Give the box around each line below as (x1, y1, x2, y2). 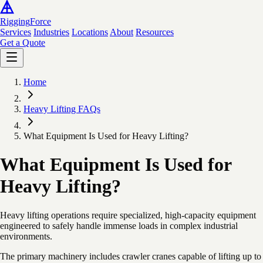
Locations (72, 27, 108, 37)
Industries (33, 27, 69, 37)
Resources (136, 27, 174, 37)
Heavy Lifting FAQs (23, 104, 100, 114)
